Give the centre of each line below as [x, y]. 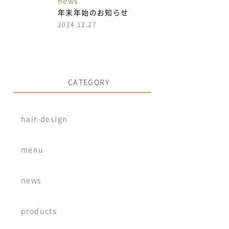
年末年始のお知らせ [93, 13]
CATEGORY [89, 83]
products [39, 211]
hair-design [44, 119]
